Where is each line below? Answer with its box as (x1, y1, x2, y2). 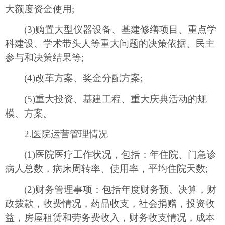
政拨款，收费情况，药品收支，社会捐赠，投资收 (5, 198, 215, 209)
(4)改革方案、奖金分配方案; (5, 73, 143, 84)
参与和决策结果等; (5, 52, 84, 63)
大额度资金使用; (5, 3, 74, 14)
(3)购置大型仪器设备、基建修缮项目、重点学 (5, 24, 216, 35)
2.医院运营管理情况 (5, 128, 108, 139)
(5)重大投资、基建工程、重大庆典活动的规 (5, 93, 207, 104)
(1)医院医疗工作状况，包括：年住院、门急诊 (5, 149, 216, 160)
